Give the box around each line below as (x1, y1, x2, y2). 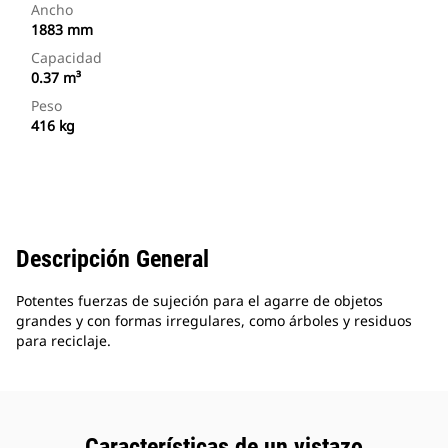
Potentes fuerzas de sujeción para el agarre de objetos (16, 291, 383, 311)
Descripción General (16, 245, 209, 274)
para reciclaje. (16, 331, 111, 351)
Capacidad (31, 48, 102, 68)
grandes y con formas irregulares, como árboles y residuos (16, 311, 412, 331)
